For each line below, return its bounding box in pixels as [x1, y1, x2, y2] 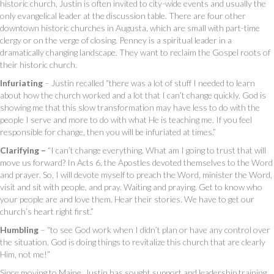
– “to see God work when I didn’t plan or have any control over [40, 224, 270, 235]
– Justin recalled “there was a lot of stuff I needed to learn [45, 78, 255, 89]
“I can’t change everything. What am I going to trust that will [46, 145, 266, 156]
